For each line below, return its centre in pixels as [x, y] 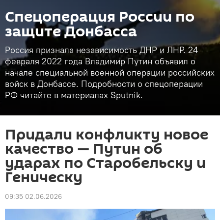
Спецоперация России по [100, 17]
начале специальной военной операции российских [110, 72]
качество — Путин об [84, 149]
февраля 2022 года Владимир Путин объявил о [100, 61]
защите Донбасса [71, 32]
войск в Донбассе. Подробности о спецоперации [104, 84]
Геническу [44, 178]
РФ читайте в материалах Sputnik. [74, 95]
